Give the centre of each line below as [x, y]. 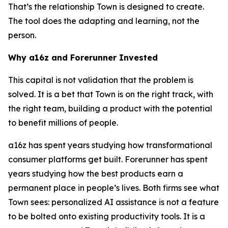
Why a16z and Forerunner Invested [83, 58]
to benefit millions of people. [63, 123]
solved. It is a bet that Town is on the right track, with [111, 94]
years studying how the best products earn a [96, 174]
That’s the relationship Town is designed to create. [106, 7]
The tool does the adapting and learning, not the [104, 21]
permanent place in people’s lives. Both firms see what [114, 188]
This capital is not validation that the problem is [101, 80]
